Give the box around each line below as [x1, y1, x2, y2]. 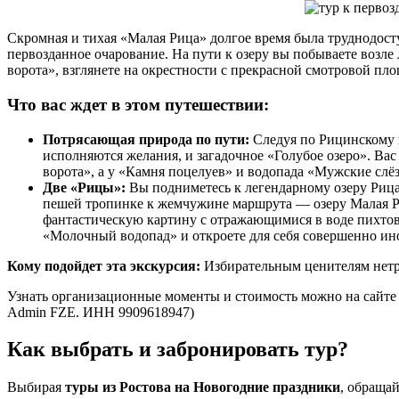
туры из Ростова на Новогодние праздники [65, 379, 340, 395]
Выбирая [7, 379, 65, 395]
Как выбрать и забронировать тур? [7, 338, 348, 362]
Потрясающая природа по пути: [43, 131, 249, 147]
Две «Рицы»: [43, 179, 126, 195]
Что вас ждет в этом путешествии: [7, 94, 269, 114]
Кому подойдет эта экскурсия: [7, 257, 200, 273]
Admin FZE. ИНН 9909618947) [7, 304, 194, 320]
